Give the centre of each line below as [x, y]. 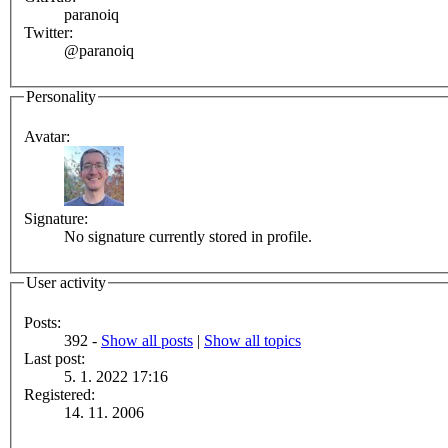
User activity [66, 282]
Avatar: [47, 136]
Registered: [59, 394]
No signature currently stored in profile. [188, 236]
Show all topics [252, 340]
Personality [61, 97]
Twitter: [48, 33]
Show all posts [147, 340]
